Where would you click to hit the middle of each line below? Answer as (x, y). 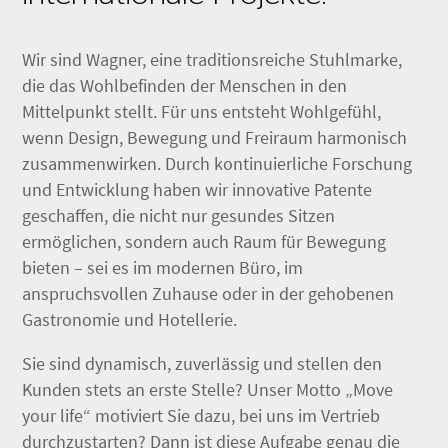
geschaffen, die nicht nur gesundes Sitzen (178, 216)
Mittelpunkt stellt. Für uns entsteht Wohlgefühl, (201, 112)
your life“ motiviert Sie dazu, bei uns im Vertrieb (201, 416)
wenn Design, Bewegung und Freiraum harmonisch (214, 138)
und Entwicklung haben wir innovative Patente (197, 190)
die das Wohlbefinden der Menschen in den (184, 86)
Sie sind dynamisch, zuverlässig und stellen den (202, 364)
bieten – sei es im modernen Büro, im (162, 268)
